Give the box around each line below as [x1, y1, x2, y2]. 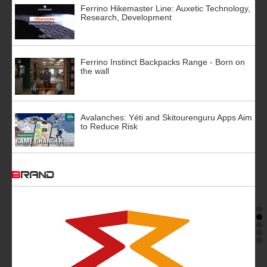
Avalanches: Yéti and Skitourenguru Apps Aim [80, 112, 252, 122]
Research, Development [80, 12, 172, 22]
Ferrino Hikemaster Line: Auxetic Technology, [80, 3, 250, 13]
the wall [80, 66, 109, 76]
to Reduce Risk [80, 121, 138, 131]
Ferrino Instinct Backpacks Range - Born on [80, 57, 245, 67]
